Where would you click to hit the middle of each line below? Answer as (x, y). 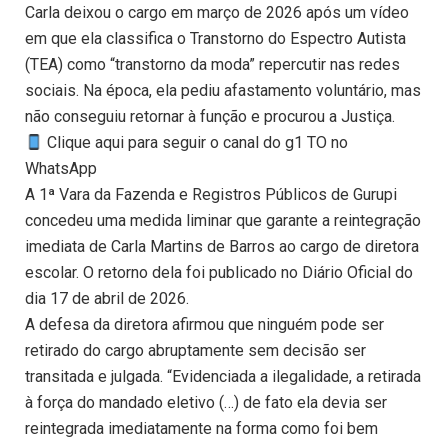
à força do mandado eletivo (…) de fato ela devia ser (206, 403)
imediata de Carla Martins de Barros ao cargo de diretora (222, 247)
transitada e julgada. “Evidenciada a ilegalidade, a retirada (223, 377)
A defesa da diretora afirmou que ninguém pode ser (204, 325)
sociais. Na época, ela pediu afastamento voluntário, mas (223, 91)
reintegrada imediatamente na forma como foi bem (201, 429)
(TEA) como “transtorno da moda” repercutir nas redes (212, 65)
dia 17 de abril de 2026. (107, 299)
